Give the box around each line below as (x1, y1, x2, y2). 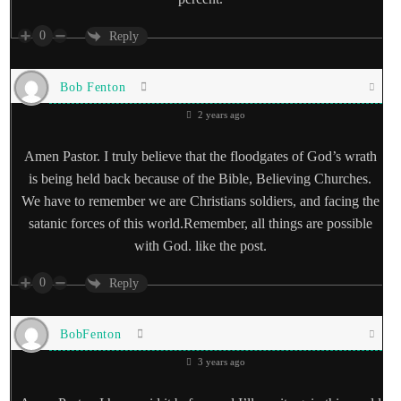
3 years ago (195, 356, 246, 368)
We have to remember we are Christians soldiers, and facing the (21, 193, 380, 209)
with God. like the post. (133, 238, 267, 254)
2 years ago (195, 109, 246, 121)
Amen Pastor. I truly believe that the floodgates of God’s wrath (23, 149, 377, 165)
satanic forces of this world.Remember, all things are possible (28, 216, 372, 232)
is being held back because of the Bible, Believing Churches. (29, 171, 372, 187)
